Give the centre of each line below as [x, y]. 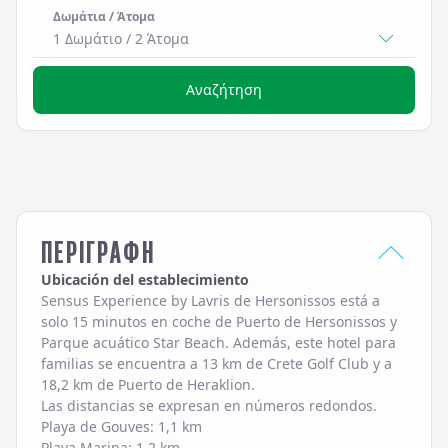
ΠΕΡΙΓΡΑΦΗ [98, 252]
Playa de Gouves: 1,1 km [121, 426]
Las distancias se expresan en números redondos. [209, 405]
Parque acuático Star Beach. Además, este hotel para [218, 342]
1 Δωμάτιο [87, 38]
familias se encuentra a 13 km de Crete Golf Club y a [216, 363]
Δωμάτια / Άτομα [104, 16]
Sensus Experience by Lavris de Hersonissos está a [210, 300]
